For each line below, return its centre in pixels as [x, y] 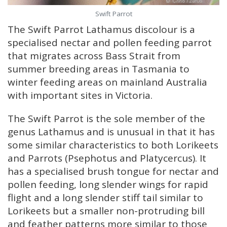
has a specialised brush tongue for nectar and [113, 171]
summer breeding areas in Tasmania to [99, 69]
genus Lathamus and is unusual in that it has [111, 132]
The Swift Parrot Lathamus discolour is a [101, 29]
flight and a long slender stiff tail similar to [105, 198]
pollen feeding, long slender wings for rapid [108, 184]
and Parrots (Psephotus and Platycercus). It [107, 158]
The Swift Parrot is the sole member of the [106, 119]
